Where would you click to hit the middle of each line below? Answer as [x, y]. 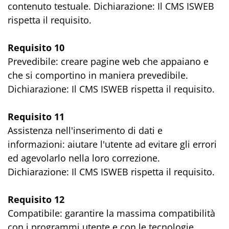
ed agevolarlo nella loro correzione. [84, 158]
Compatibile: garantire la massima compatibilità [111, 213]
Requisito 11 [36, 117]
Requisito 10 [36, 48]
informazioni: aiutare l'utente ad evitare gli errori [112, 144]
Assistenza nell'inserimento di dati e [85, 130]
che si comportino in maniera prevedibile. [98, 75]
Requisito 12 [36, 199]
